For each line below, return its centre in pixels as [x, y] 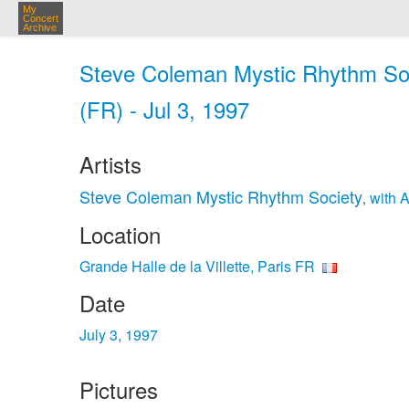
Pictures [119, 389]
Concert [41, 18]
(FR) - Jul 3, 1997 [164, 109]
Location [120, 234]
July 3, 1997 [119, 335]
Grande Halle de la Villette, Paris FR [197, 266]
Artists [110, 164]
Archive [40, 27]
